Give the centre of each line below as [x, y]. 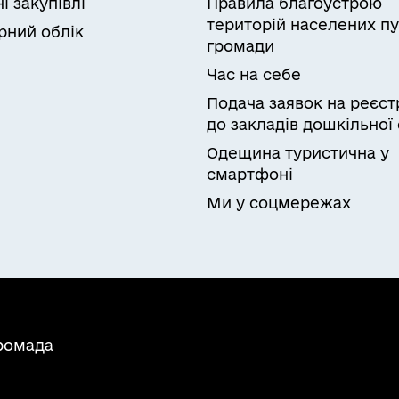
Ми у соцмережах [279, 203]
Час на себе [254, 75]
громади [240, 46]
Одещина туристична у [298, 153]
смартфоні [250, 175]
